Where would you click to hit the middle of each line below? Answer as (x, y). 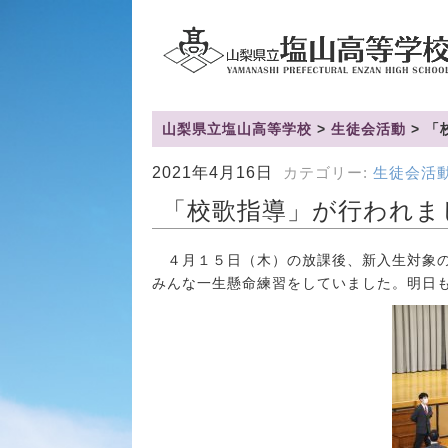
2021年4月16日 (212, 172)
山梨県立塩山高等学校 (237, 129)
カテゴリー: (325, 173)
